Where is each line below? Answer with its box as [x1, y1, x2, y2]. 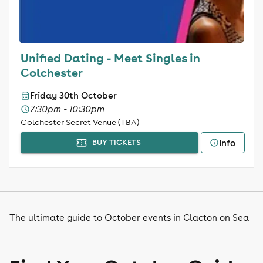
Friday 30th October [29, 90, 117, 101]
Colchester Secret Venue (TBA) [20, 117, 139, 127]
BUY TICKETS [92, 137, 141, 147]
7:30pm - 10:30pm [29, 103, 104, 114]
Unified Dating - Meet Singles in [20, 50, 200, 65]
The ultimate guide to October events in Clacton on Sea [9, 212, 249, 223]
